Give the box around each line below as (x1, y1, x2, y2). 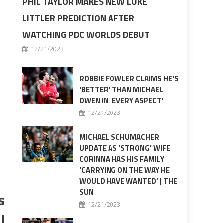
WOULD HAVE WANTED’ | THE (79, 175, 177, 187)
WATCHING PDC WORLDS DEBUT (22, 28, 150, 42)
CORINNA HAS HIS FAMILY (79, 153, 164, 165)
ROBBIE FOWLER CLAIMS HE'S (79, 73, 179, 85)
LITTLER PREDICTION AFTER (22, 11, 135, 25)
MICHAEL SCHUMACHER (79, 131, 159, 143)
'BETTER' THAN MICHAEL (79, 84, 163, 96)
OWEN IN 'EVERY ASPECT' (79, 95, 164, 107)
